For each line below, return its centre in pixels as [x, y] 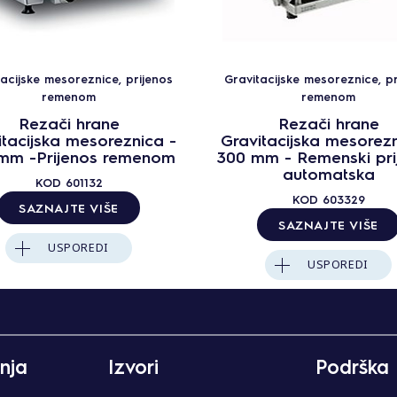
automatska [328, 173]
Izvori [133, 366]
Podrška [352, 366]
